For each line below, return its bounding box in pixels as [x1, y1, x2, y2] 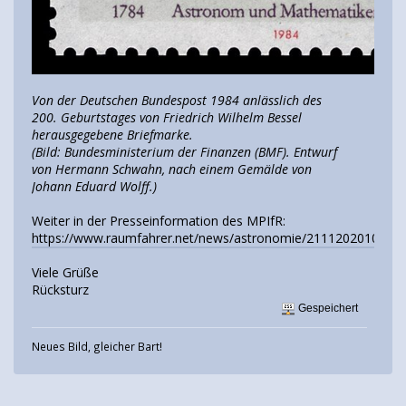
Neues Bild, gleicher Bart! [32, 339, 162, 354]
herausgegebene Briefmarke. [32, 126, 193, 144]
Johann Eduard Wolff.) [32, 178, 157, 196]
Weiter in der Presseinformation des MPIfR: [32, 212, 285, 230]
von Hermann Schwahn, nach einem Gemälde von [32, 160, 312, 179]
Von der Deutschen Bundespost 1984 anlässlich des [32, 92, 322, 110]
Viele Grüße [32, 264, 99, 282]
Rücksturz [32, 281, 89, 299]
